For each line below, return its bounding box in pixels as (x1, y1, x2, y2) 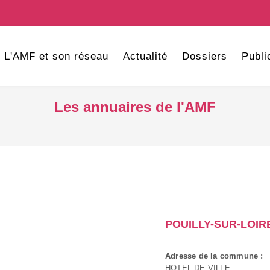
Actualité (122, 51, 168, 62)
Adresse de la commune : (165, 251, 263, 260)
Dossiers (181, 51, 227, 62)
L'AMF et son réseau (4, 51, 108, 62)
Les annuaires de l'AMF (54, 99, 216, 115)
